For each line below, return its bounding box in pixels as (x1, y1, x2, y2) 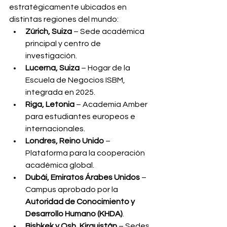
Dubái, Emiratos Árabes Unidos (25, 173, 140, 181)
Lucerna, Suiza (25, 64, 80, 72)
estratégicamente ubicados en (9, 3, 128, 11)
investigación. (25, 52, 77, 60)
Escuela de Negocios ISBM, (25, 76, 127, 84)
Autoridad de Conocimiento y (25, 198, 136, 206)
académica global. (25, 161, 94, 169)
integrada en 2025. (25, 88, 95, 96)
